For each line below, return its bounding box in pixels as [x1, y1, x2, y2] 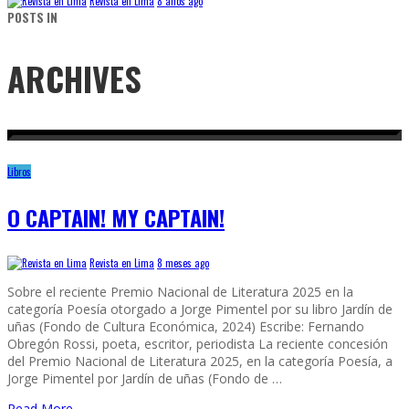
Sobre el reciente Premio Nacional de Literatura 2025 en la [7, 283, 353, 300]
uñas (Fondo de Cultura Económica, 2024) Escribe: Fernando [7, 318, 364, 335]
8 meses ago [157, 256, 209, 270]
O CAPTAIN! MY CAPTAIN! [7, 201, 225, 234]
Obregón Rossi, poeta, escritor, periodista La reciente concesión [7, 335, 388, 352]
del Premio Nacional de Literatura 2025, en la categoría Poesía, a [7, 352, 393, 370]
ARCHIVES [7, 54, 142, 103]
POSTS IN [7, 8, 58, 27]
